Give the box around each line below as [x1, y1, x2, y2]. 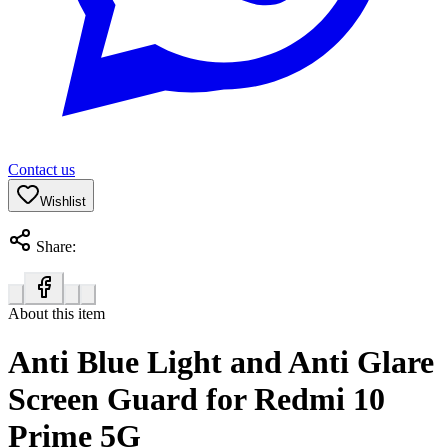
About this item [8, 304, 105, 322]
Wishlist [40, 193, 86, 209]
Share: [32, 237, 76, 255]
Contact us [8, 160, 75, 178]
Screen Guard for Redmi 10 [8, 381, 385, 418]
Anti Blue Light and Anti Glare [8, 344, 434, 381]
